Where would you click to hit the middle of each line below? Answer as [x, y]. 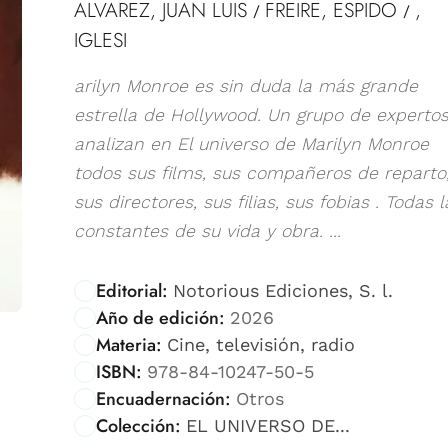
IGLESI [100, 40]
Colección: [138, 425]
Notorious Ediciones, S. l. [282, 290]
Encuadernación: [163, 398]
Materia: [129, 344]
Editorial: [132, 290]
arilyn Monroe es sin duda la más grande [246, 85]
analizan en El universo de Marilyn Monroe [251, 143]
